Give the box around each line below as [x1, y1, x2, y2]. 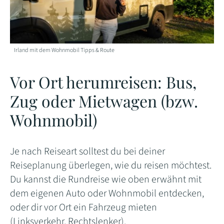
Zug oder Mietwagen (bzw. [10, 89, 198, 111]
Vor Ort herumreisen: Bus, [10, 70, 196, 92]
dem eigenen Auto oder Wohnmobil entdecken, [10, 186, 204, 200]
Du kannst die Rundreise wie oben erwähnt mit [10, 172, 201, 186]
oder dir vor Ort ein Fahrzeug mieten [10, 200, 157, 214]
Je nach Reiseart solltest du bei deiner [10, 144, 165, 158]
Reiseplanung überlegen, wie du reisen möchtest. [10, 158, 211, 172]
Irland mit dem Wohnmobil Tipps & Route [14, 45, 115, 54]
